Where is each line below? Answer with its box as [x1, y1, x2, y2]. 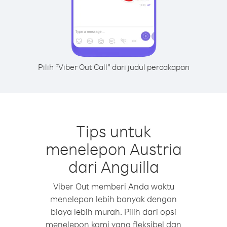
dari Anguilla [68, 156, 159, 177]
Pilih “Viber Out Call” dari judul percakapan [37, 62, 190, 72]
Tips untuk [75, 121, 152, 141]
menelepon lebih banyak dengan [50, 194, 177, 204]
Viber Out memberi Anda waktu [53, 181, 174, 192]
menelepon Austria [45, 138, 182, 159]
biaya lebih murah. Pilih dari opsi [51, 206, 176, 217]
